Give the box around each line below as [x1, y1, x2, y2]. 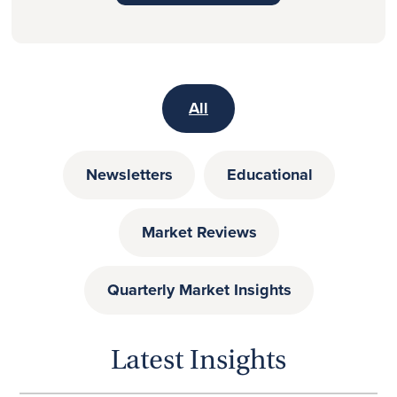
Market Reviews [141, 220, 257, 244]
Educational [226, 162, 313, 186]
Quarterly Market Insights [106, 277, 292, 301]
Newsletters [85, 162, 173, 186]
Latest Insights [111, 347, 286, 376]
